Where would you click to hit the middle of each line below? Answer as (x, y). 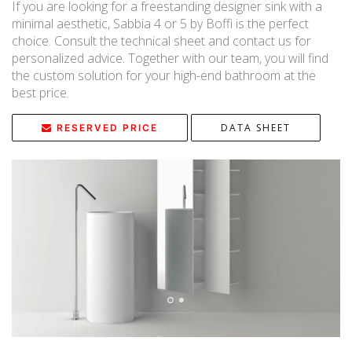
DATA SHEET (256, 128)
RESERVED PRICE (107, 128)
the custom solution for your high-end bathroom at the (164, 75)
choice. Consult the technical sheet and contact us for (161, 41)
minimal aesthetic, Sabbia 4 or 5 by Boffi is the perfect (160, 24)
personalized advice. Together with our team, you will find (170, 58)
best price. (40, 93)
